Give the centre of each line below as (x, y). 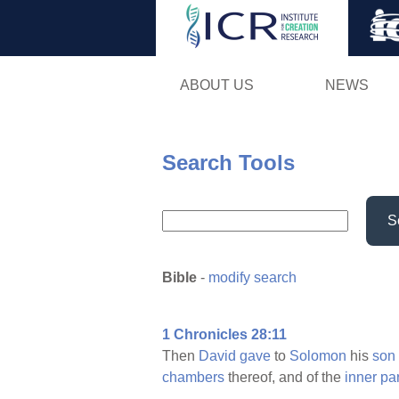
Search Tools (228, 162)
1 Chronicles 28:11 (224, 335)
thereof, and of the (285, 378)
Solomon (318, 356)
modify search (252, 278)
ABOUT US (216, 85)
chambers (193, 378)
